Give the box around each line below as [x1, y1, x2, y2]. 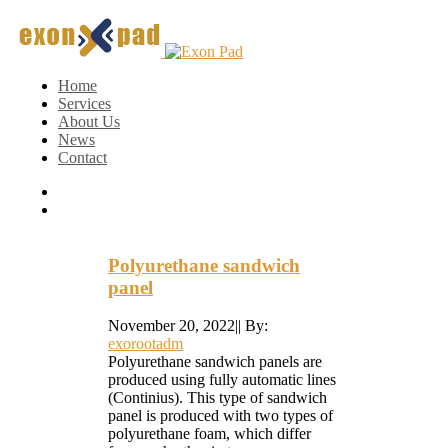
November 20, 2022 [108, 317, 235, 335]
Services [58, 95, 111, 112]
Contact [58, 149, 107, 166]
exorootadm [108, 335, 183, 353]
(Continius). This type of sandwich [108, 389, 327, 407]
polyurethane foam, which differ [108, 425, 311, 443]
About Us [58, 113, 120, 130]
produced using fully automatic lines [108, 371, 336, 389]
